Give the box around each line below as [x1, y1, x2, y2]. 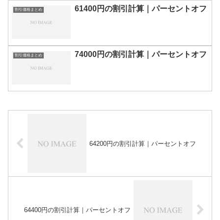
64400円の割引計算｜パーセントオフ [24, 206, 131, 214]
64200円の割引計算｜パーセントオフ [89, 139, 196, 147]
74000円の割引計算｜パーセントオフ [75, 50, 207, 59]
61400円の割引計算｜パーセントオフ [75, 4, 207, 13]
